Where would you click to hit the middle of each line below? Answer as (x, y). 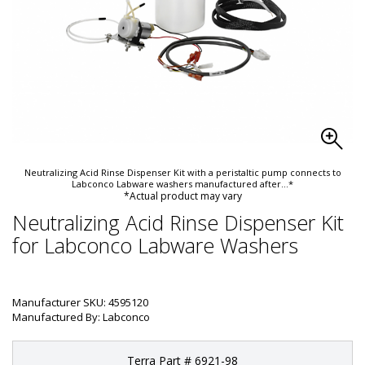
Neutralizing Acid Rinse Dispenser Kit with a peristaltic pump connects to (182, 172)
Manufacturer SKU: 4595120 (80, 302)
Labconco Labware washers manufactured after (176, 184)
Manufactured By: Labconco (81, 317)
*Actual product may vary (182, 196)
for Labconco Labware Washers (155, 245)
